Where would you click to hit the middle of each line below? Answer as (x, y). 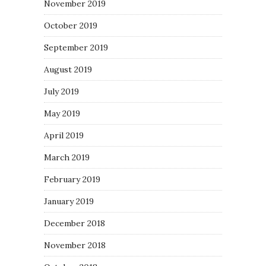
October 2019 (71, 25)
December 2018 (75, 223)
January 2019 (69, 201)
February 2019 (72, 179)
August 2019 (68, 69)
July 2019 (61, 91)
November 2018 (75, 245)
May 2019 (62, 113)
